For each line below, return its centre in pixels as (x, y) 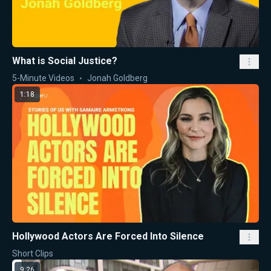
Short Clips (33, 254)
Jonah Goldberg (117, 78)
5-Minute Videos (43, 78)
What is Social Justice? (65, 60)
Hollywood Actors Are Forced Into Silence (108, 237)
